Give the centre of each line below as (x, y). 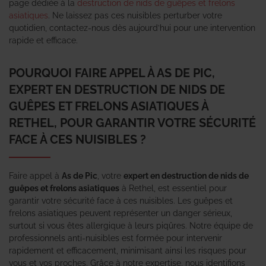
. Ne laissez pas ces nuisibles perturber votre (135, 15)
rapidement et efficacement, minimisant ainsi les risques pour (128, 250)
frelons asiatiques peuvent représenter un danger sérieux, (121, 213)
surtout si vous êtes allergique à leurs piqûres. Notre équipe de (131, 225)
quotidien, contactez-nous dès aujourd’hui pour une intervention (132, 28)
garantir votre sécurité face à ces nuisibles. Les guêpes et (121, 200)
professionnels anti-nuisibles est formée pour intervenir (115, 238)
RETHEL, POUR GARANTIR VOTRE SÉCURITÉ (132, 123)
